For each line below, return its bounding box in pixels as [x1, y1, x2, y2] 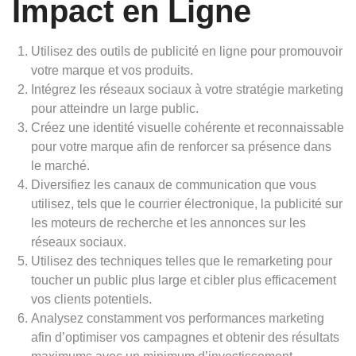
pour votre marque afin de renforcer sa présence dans [31, 140, 331, 153]
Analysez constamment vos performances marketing [31, 311, 324, 325]
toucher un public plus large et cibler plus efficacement [31, 273, 336, 287]
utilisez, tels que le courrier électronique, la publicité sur [31, 197, 342, 211]
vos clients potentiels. [31, 292, 152, 306]
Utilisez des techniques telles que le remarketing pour [31, 254, 332, 268]
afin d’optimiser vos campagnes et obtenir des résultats [31, 331, 339, 344]
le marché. [31, 159, 90, 172]
